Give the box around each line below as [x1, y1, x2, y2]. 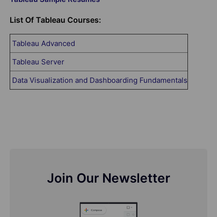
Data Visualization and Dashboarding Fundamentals [12, 76, 187, 85]
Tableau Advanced [12, 39, 75, 48]
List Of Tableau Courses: [10, 15, 101, 25]
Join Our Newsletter [47, 170, 170, 186]
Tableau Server [12, 57, 64, 67]
